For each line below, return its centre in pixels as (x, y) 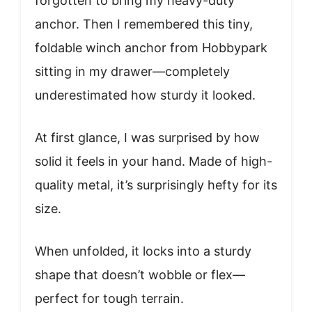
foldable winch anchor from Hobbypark (151, 47)
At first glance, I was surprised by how (147, 137)
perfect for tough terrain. (109, 298)
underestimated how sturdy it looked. (145, 95)
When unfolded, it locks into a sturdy (143, 251)
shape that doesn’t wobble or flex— (140, 274)
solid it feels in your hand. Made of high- (154, 161)
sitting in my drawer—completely (132, 71)
